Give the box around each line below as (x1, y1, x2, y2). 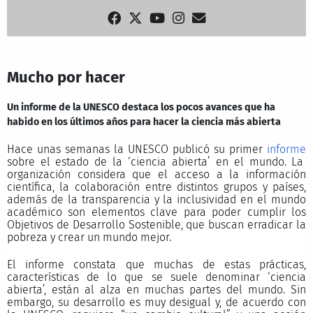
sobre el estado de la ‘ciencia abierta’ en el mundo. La (6, 154, 304, 168)
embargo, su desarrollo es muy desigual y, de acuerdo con (6, 295, 307, 309)
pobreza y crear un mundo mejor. (6, 230, 171, 244)
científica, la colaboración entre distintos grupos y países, (6, 180, 307, 194)
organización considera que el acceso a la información (6, 167, 307, 181)
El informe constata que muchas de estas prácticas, (6, 257, 307, 271)
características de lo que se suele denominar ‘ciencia (6, 270, 307, 284)
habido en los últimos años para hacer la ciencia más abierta (6, 116, 281, 129)
